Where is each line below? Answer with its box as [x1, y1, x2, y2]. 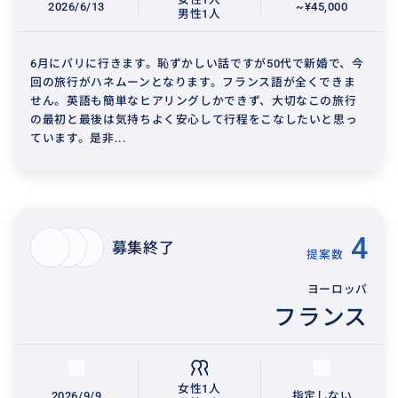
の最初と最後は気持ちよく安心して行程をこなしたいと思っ [30, 113, 358, 127]
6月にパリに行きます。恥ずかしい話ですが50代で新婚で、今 [30, 57, 364, 71]
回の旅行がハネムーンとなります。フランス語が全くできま [30, 76, 356, 90]
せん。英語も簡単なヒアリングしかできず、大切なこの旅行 [30, 94, 357, 108]
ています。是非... [30, 131, 127, 146]
